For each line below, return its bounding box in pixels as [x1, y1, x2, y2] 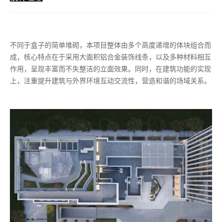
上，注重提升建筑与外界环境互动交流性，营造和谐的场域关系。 [10, 75, 211, 86]
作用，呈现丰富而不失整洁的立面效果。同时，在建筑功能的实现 [10, 63, 211, 74]
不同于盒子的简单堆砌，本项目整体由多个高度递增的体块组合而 [10, 40, 211, 50]
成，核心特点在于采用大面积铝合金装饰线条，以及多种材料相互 [10, 52, 211, 62]
